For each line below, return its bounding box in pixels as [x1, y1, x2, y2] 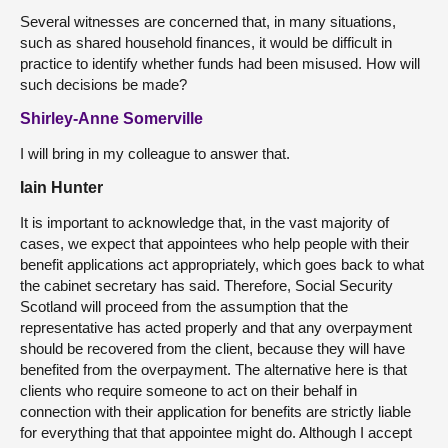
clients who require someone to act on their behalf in [20, 381, 357, 399]
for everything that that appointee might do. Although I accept [20, 423, 412, 441]
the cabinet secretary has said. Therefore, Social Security [20, 276, 393, 294]
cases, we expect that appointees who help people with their [20, 234, 409, 252]
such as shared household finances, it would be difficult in [20, 33, 392, 51]
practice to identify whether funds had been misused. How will [20, 54, 420, 72]
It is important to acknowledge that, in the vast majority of [20, 213, 389, 231]
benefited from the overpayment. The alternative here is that [20, 360, 407, 378]
